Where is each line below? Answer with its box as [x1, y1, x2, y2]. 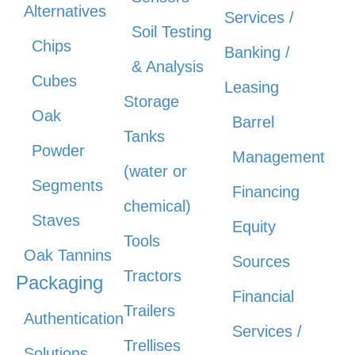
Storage [124, 93, 180, 111]
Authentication [24, 310, 124, 328]
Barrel [231, 113, 274, 132]
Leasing [223, 78, 279, 97]
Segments [32, 177, 103, 195]
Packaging [16, 272, 103, 294]
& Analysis [132, 58, 204, 76]
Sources [231, 253, 290, 271]
